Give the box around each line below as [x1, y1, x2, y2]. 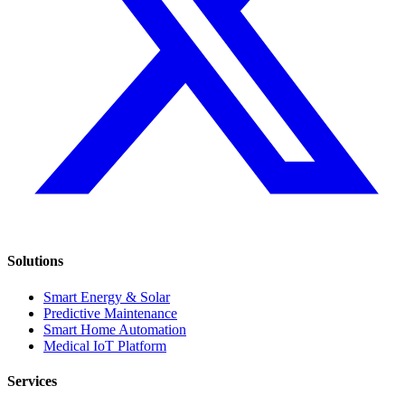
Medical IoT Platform [43, 337, 166, 353]
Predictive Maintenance [43, 305, 177, 321]
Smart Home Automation [43, 321, 186, 337]
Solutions [7, 253, 63, 269]
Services [7, 372, 57, 389]
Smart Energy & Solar [43, 288, 170, 305]
